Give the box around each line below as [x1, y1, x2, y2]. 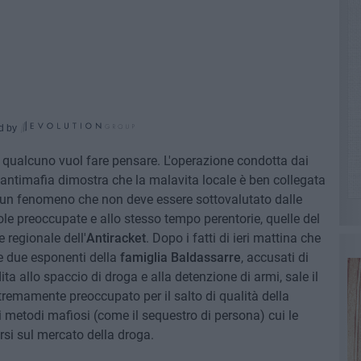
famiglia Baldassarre [119, 250, 241, 266]
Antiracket [85, 230, 146, 247]
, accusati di [240, 250, 309, 266]
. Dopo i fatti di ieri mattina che [145, 230, 321, 247]
